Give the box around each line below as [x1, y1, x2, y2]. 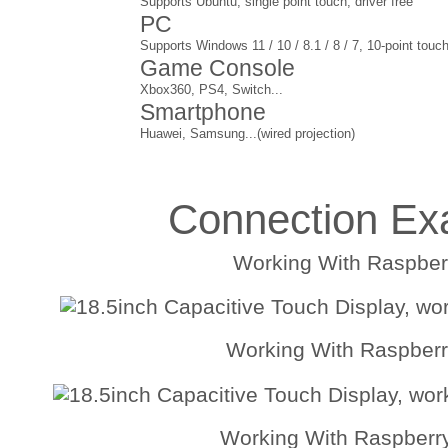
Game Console [140, 54, 296, 81]
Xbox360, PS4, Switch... [140, 82, 284, 97]
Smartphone [140, 98, 267, 125]
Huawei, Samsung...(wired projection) [140, 126, 356, 141]
